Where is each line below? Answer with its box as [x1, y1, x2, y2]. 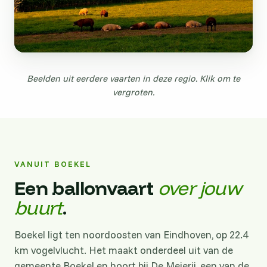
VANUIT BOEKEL [14, 159, 92, 169]
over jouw [157, 176, 242, 200]
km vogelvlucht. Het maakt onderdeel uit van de [14, 244, 233, 257]
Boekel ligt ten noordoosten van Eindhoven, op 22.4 [14, 228, 248, 241]
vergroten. [113, 86, 154, 98]
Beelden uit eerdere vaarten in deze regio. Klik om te [27, 73, 240, 85]
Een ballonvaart [14, 176, 158, 200]
